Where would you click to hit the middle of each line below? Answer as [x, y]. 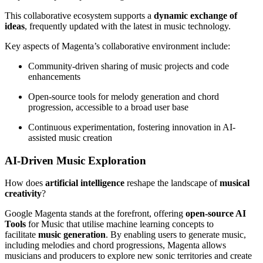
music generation [72, 235]
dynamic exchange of [195, 16]
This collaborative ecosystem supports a [79, 16]
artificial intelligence [85, 183]
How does [25, 183]
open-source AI [216, 214]
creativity [23, 194]
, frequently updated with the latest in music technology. [128, 26]
